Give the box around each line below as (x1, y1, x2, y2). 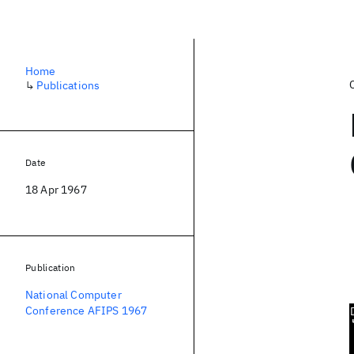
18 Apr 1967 (25, 183, 87, 197)
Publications (36, 78, 100, 92)
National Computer (25, 288, 122, 302)
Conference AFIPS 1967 (25, 303, 148, 318)
